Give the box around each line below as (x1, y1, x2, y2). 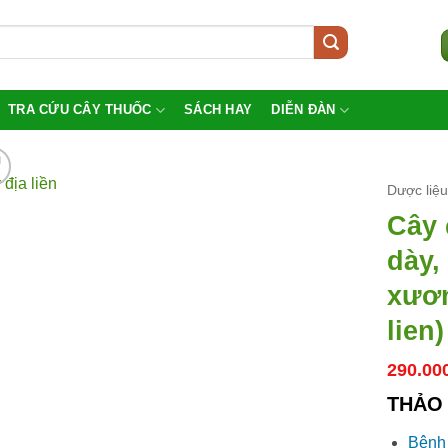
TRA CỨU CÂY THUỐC (8, 102, 152, 117)
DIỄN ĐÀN (271, 102, 336, 117)
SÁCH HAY (184, 102, 253, 117)
